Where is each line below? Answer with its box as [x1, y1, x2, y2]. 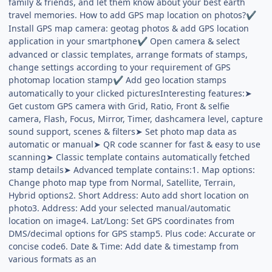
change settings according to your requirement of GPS [8, 61, 231, 73]
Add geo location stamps [123, 73, 227, 86]
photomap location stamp [8, 73, 114, 86]
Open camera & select [148, 35, 240, 47]
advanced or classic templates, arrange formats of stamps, [8, 48, 248, 60]
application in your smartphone [8, 35, 138, 47]
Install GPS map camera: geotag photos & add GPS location [8, 22, 250, 34]
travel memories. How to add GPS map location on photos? [8, 8, 246, 21]
